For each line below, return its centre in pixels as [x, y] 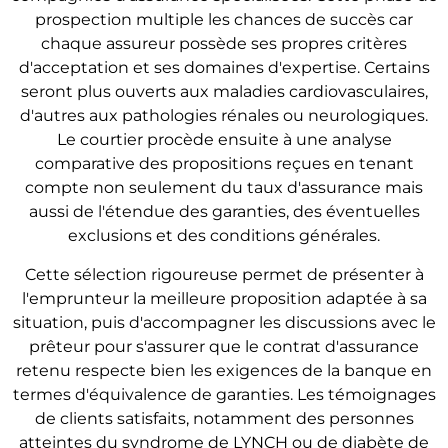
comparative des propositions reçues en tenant [224, 164]
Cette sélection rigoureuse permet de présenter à [224, 274]
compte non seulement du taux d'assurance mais [224, 188]
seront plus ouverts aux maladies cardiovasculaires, [224, 92]
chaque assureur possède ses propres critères [224, 44]
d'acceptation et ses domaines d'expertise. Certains [224, 68]
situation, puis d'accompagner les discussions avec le [224, 322]
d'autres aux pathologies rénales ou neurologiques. [224, 116]
